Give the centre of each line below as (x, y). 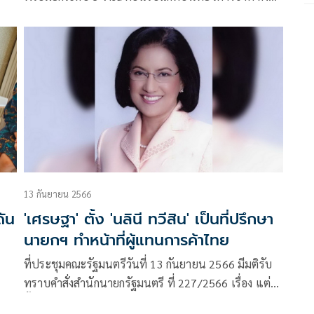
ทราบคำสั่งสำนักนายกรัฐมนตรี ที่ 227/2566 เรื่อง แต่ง (150, 282)
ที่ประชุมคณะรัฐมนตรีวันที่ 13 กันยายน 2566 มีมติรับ (148, 264)
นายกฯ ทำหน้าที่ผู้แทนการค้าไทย (127, 240)
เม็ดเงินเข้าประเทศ (69, 15)
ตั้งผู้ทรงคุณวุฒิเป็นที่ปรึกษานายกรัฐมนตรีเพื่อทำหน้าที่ (152, 301)
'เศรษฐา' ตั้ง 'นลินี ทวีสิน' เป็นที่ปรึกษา (149, 219)
